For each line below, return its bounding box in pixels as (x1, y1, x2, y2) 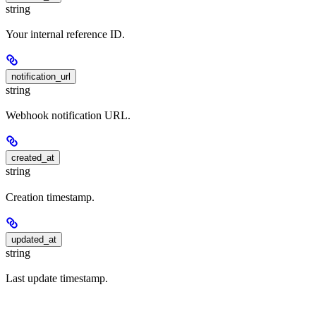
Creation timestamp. (6, 190, 95, 203)
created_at (11, 152, 54, 164)
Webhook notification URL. (6, 109, 130, 122)
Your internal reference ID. (6, 28, 125, 40)
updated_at (11, 233, 56, 245)
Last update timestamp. (6, 272, 108, 284)
